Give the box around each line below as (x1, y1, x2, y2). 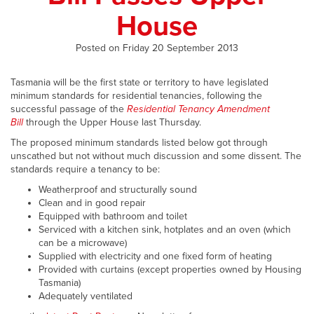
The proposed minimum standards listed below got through (11, 137, 268, 149)
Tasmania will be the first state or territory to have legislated (11, 76, 268, 88)
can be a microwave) (39, 237, 127, 249)
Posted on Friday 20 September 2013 (76, 42, 238, 54)
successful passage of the (11, 103, 127, 115)
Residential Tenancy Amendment (127, 103, 270, 115)
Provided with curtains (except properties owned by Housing (39, 264, 301, 275)
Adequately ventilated (39, 290, 132, 302)
